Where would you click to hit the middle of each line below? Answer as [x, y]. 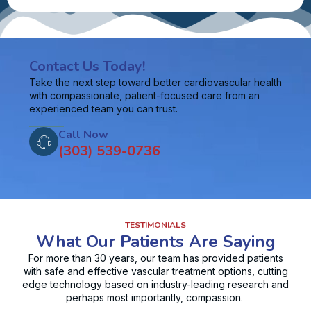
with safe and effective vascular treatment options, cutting [155, 271]
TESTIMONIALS [155, 225]
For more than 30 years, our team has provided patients [155, 258]
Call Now [83, 135]
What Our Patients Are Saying [155, 242]
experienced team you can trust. [105, 108]
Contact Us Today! [87, 66]
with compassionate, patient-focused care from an [144, 95]
